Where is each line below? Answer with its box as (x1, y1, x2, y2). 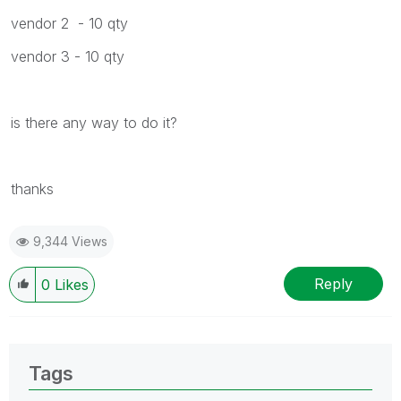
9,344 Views (33, 234, 107, 250)
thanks (11, 180, 54, 199)
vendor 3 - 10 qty (11, 47, 124, 66)
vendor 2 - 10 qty (11, 14, 128, 33)
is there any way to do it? (11, 114, 182, 132)
